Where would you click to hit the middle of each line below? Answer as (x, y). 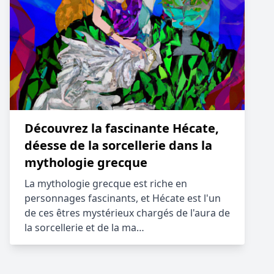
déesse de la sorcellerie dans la (118, 145)
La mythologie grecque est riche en (106, 183)
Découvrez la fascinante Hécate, (122, 128)
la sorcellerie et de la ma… (84, 228)
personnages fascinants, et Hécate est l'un (123, 198)
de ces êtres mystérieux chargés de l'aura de (127, 213)
